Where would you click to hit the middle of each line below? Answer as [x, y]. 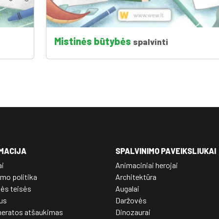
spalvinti [150, 41]
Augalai [127, 188]
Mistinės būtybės [93, 41]
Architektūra [136, 176]
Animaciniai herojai [147, 165]
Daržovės [131, 200]
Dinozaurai [133, 212]
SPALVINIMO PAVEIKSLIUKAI [166, 151]
